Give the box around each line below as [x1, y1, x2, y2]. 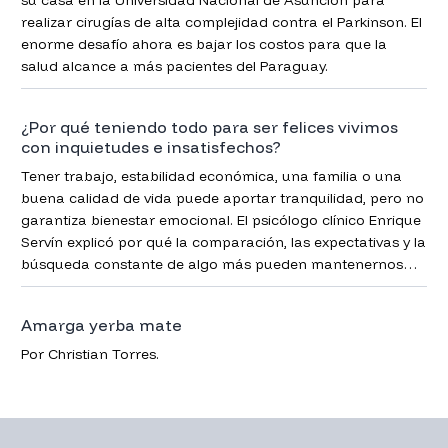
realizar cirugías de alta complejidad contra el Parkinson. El [20, 12, 422, 31]
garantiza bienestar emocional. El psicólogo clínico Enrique [20, 210, 421, 229]
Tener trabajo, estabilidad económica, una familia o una [20, 166, 402, 185]
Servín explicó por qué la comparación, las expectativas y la [20, 232, 426, 251]
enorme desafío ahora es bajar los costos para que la [20, 34, 387, 53]
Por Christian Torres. [20, 344, 159, 363]
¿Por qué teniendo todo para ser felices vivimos [20, 116, 398, 137]
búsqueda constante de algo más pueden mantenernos [20, 254, 403, 273]
